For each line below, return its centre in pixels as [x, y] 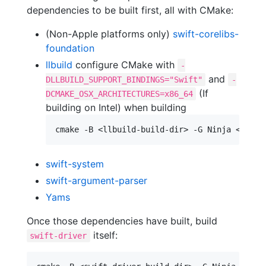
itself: [104, 235]
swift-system [75, 164]
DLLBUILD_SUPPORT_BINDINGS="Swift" [124, 79]
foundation [70, 48]
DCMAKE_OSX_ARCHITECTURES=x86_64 [119, 94]
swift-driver [58, 235]
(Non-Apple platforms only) [109, 34]
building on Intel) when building [116, 107]
